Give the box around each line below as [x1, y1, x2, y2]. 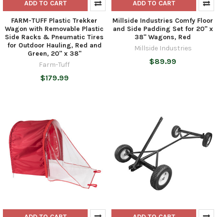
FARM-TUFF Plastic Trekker [11, 16, 97, 25]
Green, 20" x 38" [27, 49, 81, 58]
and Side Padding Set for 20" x [112, 24, 213, 33]
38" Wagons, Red [135, 32, 191, 41]
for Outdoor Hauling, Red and [7, 41, 102, 49]
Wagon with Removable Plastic [5, 24, 104, 33]
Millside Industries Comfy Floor [112, 16, 213, 25]
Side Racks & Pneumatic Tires [5, 32, 104, 41]
